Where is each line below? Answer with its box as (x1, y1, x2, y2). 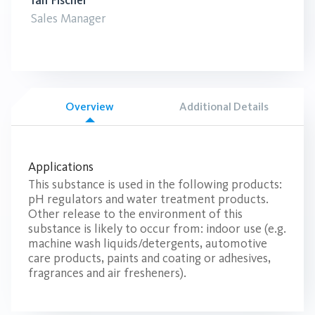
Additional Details (179, 99, 269, 113)
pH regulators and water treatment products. (28, 191, 269, 207)
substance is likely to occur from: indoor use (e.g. (28, 221, 286, 237)
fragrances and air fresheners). (28, 265, 186, 281)
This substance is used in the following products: (28, 176, 282, 193)
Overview (65, 99, 115, 113)
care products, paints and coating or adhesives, (28, 250, 271, 266)
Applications (28, 159, 94, 175)
